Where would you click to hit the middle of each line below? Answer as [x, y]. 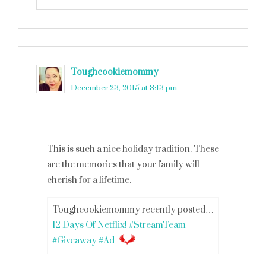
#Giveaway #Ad [83, 241]
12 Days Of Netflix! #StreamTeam [119, 225]
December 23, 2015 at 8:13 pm [124, 88]
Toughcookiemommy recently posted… [133, 210]
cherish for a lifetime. [89, 180]
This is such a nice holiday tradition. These [133, 149]
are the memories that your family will [123, 165]
